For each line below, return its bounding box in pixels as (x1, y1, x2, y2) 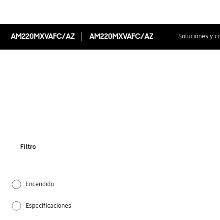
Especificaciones (26, 202, 72, 210)
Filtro (20, 143, 36, 151)
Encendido (26, 180, 55, 188)
